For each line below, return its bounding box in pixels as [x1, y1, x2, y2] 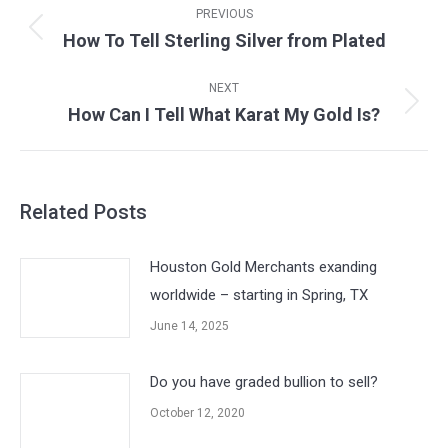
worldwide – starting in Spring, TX [150, 286, 368, 304]
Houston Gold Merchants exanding [150, 258, 377, 276]
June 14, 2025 [150, 319, 229, 333]
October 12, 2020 [150, 406, 245, 420]
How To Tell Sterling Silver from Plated [62, 30, 386, 51]
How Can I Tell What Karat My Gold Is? [68, 104, 380, 125]
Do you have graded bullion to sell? [150, 373, 378, 391]
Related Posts [20, 200, 147, 224]
